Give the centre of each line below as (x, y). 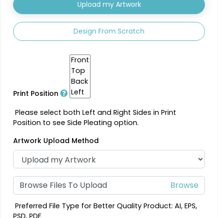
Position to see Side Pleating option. (76, 123)
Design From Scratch (109, 31)
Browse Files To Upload (64, 185)
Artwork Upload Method (56, 141)
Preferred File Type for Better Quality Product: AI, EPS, (105, 206)
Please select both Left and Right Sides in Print (95, 113)
